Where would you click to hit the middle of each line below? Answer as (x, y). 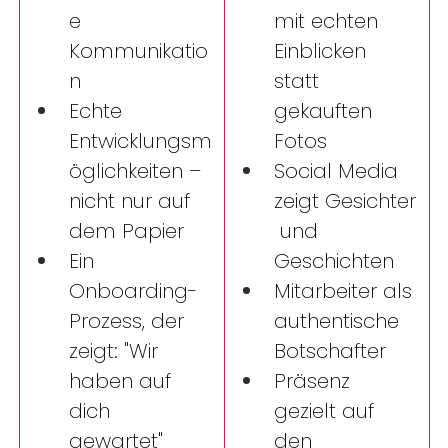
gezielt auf (327, 411)
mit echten (329, 21)
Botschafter (333, 351)
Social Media (339, 171)
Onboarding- (133, 291)
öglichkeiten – (138, 171)
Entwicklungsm (140, 141)
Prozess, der (129, 321)
